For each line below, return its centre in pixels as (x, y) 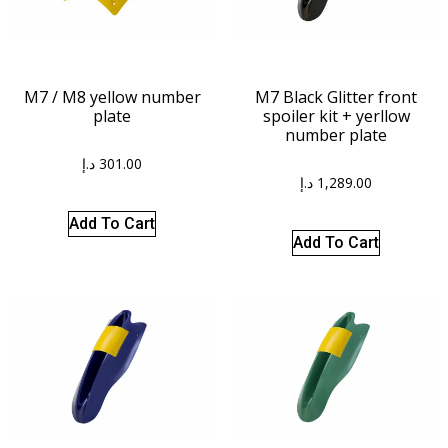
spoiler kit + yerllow (336, 115)
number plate (336, 134)
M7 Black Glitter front (336, 96)
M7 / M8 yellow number (112, 96)
